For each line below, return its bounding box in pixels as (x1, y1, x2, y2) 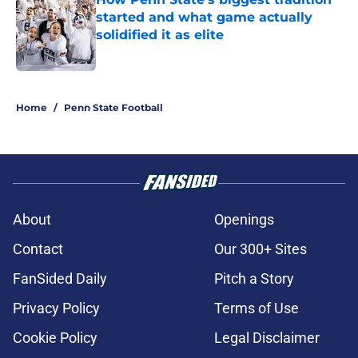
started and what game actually (96, 10, 312, 26)
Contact (13, 241, 63, 258)
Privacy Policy (13, 300, 100, 317)
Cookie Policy (13, 329, 97, 347)
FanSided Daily (13, 270, 107, 288)
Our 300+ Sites (214, 241, 307, 258)
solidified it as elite (96, 27, 224, 43)
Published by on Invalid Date (95, 44, 234, 58)
